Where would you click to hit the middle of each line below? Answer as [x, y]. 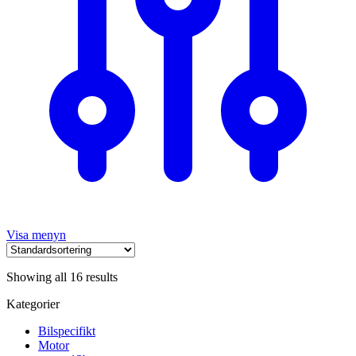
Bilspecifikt [67, 331]
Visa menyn [36, 234]
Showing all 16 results [62, 277]
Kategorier [33, 304]
